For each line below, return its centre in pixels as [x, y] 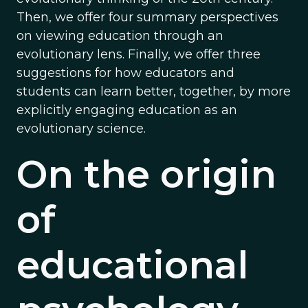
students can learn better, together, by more [154, 91]
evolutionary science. [81, 129]
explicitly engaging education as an [127, 110]
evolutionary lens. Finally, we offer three [139, 54]
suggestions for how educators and [125, 73]
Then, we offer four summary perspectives [147, 17]
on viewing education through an [120, 36]
